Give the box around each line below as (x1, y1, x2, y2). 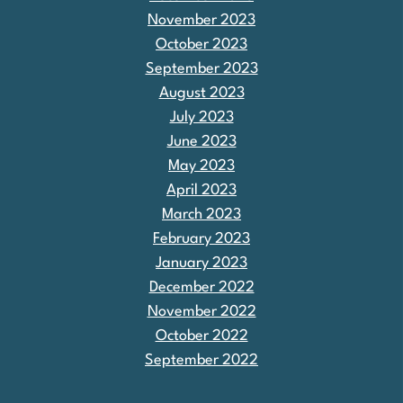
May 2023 (168, 157, 235, 174)
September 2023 (145, 60, 258, 76)
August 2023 (158, 85, 245, 101)
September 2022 (145, 352, 258, 368)
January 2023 (156, 255, 247, 271)
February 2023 (153, 230, 250, 246)
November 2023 (148, 12, 255, 28)
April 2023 (166, 182, 237, 198)
